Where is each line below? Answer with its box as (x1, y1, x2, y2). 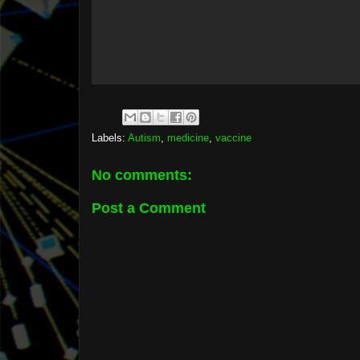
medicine (167, 132, 209, 144)
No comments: (92, 167, 192, 183)
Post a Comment (92, 199, 206, 216)
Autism (128, 132, 161, 144)
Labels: (92, 132, 128, 144)
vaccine (215, 132, 252, 144)
